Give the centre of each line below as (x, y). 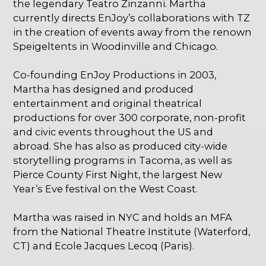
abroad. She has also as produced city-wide (121, 146)
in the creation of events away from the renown (133, 32)
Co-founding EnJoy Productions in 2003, (115, 75)
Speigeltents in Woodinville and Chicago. (116, 47)
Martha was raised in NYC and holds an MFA (123, 218)
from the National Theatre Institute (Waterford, (132, 232)
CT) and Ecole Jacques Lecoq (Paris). (104, 246)
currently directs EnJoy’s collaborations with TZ (132, 18)
